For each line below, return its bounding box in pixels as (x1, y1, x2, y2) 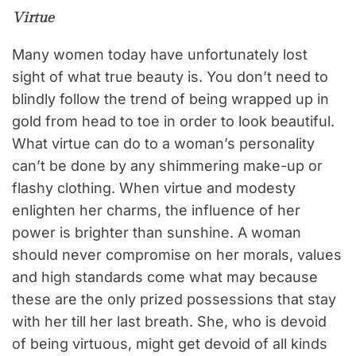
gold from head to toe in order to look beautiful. (12, 113, 335, 130)
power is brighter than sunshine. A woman (12, 224, 301, 242)
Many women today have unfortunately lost (12, 46, 308, 64)
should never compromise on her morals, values (12, 246, 342, 264)
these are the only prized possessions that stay (12, 291, 336, 308)
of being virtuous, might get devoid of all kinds (12, 335, 327, 353)
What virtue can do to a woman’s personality (12, 135, 315, 153)
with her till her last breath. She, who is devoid (12, 313, 327, 331)
